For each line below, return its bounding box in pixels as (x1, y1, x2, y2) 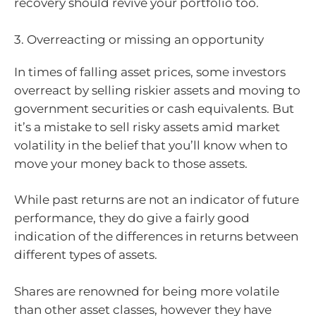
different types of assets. (14, 248, 157, 262)
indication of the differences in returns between (14, 229, 298, 243)
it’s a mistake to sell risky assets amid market (14, 119, 280, 134)
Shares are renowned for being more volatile (14, 284, 279, 298)
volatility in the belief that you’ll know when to (14, 138, 288, 152)
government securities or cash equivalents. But (14, 101, 294, 116)
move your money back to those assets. (14, 156, 248, 171)
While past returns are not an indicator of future (14, 193, 299, 207)
